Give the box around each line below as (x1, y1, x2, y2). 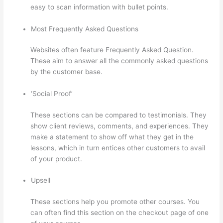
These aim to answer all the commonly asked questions (30, 57, 209, 65)
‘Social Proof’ (31, 90, 73, 98)
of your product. (30, 154, 83, 163)
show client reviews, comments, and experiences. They (30, 121, 209, 130)
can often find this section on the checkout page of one (30, 208, 209, 217)
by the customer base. (30, 68, 105, 76)
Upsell (31, 176, 51, 185)
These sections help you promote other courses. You (30, 197, 200, 206)
